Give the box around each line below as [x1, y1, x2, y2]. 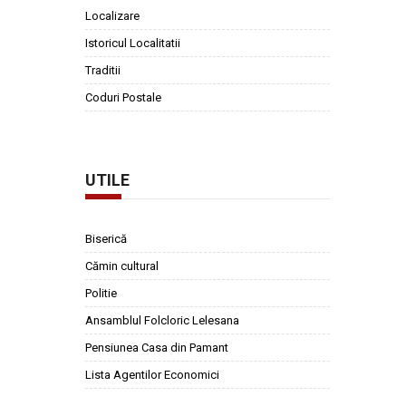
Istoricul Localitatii [85, 36, 180, 50]
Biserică [85, 232, 127, 246]
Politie [85, 286, 117, 300]
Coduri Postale [85, 91, 161, 104]
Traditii [85, 63, 121, 77]
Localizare [85, 9, 140, 23]
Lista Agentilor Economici [85, 368, 219, 382]
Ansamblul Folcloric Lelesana [85, 314, 239, 327]
